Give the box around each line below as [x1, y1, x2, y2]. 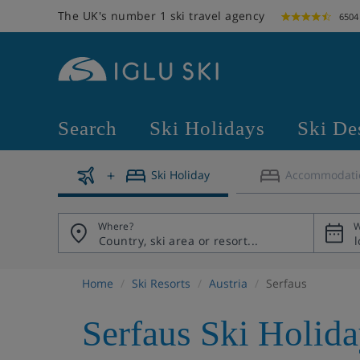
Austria [209, 276, 247, 291]
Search [58, 117, 117, 139]
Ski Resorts [132, 276, 190, 291]
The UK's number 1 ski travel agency [58, 8, 265, 23]
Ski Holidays [149, 117, 265, 139]
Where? [98, 219, 134, 233]
